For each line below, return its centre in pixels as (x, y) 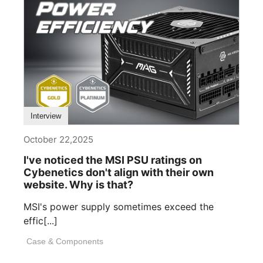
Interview (46, 116)
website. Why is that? (78, 184)
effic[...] (41, 220)
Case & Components (65, 241)
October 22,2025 (58, 139)
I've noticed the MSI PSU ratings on (113, 160)
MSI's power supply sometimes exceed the (119, 206)
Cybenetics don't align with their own (119, 172)
